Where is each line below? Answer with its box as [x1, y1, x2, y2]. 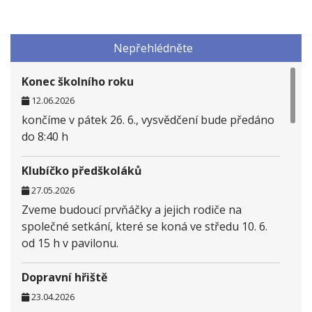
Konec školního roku [22, 73, 134, 89]
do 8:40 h [22, 129, 68, 145]
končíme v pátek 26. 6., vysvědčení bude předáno [22, 112, 274, 128]
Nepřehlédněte [114, 40, 193, 56]
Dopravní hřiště [22, 270, 107, 286]
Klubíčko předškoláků [22, 163, 142, 179]
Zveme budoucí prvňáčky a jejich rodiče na [22, 202, 242, 218]
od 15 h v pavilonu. [22, 235, 118, 251]
